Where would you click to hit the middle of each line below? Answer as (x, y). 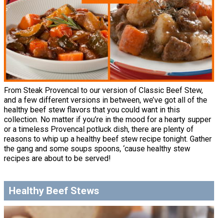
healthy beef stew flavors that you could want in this (92, 109)
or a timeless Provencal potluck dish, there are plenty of (99, 129)
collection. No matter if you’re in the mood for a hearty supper (108, 119)
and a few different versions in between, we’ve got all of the (106, 100)
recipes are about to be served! (57, 158)
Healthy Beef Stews (54, 191)
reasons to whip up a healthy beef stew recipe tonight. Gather (108, 139)
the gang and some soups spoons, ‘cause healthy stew (97, 148)
